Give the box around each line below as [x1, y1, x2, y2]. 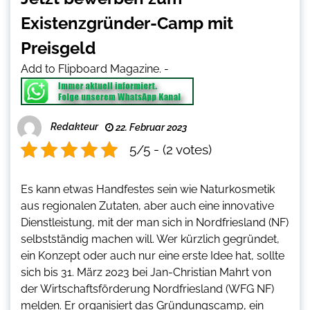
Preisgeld [21, 38, 95, 59]
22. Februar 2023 [113, 122, 187, 134]
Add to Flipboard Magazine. [21, 62, 161, 76]
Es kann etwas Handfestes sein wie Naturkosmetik [21, 183, 275, 197]
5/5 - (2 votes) [129, 142, 212, 158]
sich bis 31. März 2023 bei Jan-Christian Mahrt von [21, 266, 271, 280]
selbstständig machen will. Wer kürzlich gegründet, [21, 232, 280, 246]
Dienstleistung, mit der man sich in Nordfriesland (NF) [21, 216, 289, 230]
